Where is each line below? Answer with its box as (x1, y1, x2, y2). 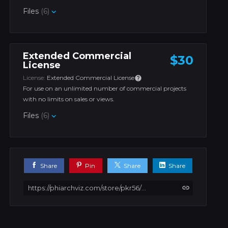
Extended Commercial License (47, 74, 135, 81)
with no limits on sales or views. (23, 95, 115, 103)
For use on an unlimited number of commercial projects (23, 84, 187, 92)
